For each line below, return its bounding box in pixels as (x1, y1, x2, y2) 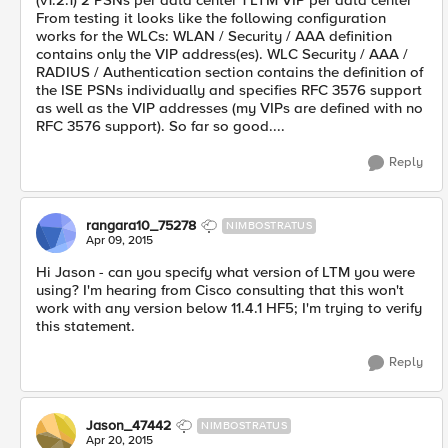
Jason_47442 (86, 417, 171, 434)
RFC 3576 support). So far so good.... (36, 117, 285, 135)
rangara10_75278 (86, 217, 196, 234)
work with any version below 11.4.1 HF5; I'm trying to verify (36, 299, 422, 317)
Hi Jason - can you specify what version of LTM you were (36, 263, 415, 281)
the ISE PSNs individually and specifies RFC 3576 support (36, 81, 422, 99)
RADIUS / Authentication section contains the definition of (36, 63, 423, 81)
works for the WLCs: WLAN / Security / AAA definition (36, 27, 392, 45)
